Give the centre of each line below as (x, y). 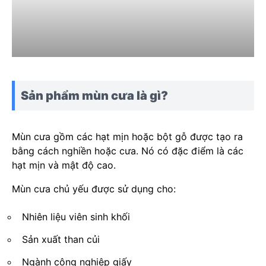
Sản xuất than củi (61, 240)
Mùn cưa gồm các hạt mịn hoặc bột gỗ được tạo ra (127, 137)
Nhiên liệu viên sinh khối (76, 217)
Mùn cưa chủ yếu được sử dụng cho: (94, 189)
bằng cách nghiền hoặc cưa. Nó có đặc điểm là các (128, 151)
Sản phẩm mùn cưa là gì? (94, 96)
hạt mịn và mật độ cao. (64, 165)
